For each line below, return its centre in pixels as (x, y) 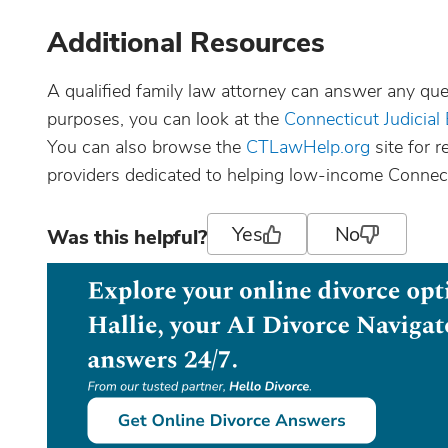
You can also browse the (144, 147)
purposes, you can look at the (163, 119)
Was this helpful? (127, 237)
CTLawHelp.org (308, 147)
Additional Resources (186, 43)
